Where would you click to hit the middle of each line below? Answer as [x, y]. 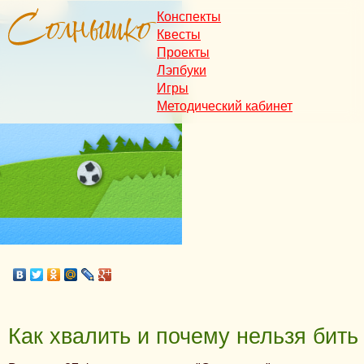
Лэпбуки [182, 70]
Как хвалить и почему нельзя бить [183, 336]
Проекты [183, 52]
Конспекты [189, 17]
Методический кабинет [225, 106]
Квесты [179, 35]
